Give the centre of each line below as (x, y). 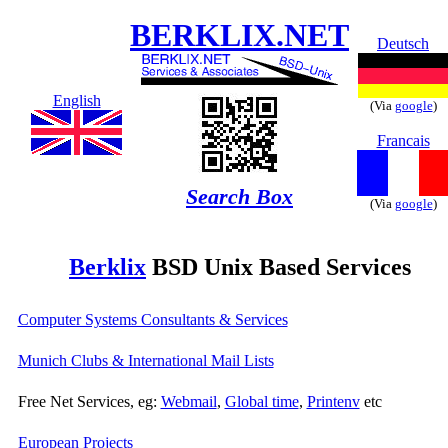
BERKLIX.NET (239, 35)
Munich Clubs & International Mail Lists (145, 360)
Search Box (239, 196)
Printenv (333, 401)
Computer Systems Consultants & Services (152, 319)
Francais (403, 140)
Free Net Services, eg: (89, 401)
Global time (261, 401)
